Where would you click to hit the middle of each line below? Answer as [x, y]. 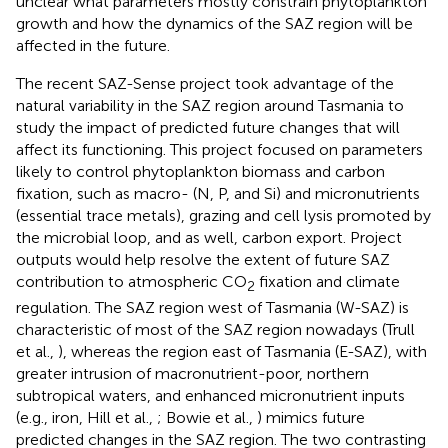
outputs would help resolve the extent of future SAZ [203, 259]
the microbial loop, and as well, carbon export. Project [209, 237]
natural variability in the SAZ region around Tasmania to [210, 105]
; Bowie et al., [207, 417]
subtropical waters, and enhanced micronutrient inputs [210, 395]
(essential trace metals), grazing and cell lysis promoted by [223, 215]
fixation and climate [327, 281]
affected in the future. [93, 45]
